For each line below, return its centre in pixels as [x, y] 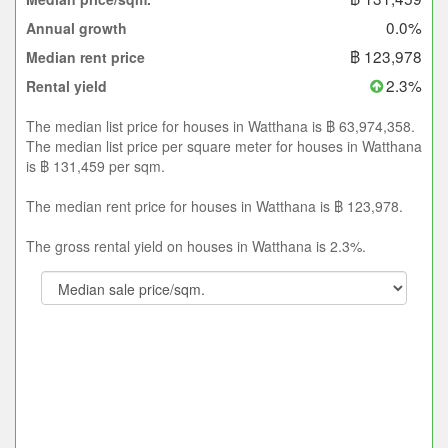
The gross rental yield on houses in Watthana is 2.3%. [196, 246]
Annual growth [76, 28]
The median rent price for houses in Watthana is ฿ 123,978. [214, 206]
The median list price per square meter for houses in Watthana [224, 146]
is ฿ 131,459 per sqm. [95, 166]
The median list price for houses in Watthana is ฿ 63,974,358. [220, 126]
